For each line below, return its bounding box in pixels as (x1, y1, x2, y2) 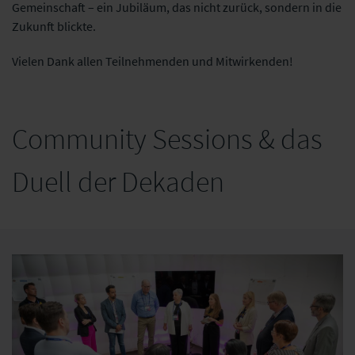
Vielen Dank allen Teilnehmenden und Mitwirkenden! (12, 52, 296, 69)
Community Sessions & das (12, 120, 323, 157)
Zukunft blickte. (12, 17, 98, 34)
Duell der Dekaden (12, 163, 224, 200)
